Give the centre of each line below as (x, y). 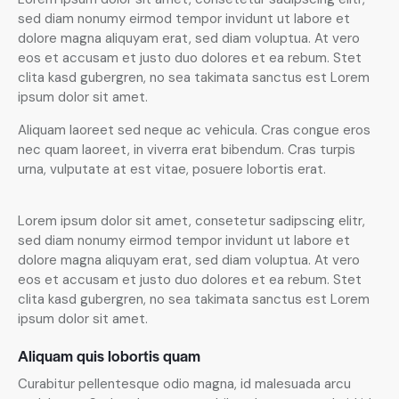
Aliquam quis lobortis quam (109, 356)
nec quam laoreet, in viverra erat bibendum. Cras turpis (187, 150)
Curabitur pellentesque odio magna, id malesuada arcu (184, 384)
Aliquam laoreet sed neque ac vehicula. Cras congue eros (194, 130)
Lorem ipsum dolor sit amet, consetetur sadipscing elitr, (191, 221)
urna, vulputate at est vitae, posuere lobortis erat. (172, 170)
